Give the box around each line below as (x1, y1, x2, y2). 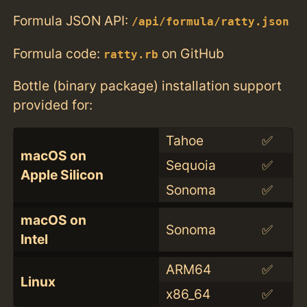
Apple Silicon (20, 166, 103, 183)
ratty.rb (103, 48, 159, 61)
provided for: (13, 96, 93, 113)
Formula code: (13, 45, 104, 62)
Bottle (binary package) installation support (13, 77, 282, 94)
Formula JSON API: (13, 12, 132, 29)
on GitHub (158, 45, 225, 62)
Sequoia (165, 156, 216, 173)
